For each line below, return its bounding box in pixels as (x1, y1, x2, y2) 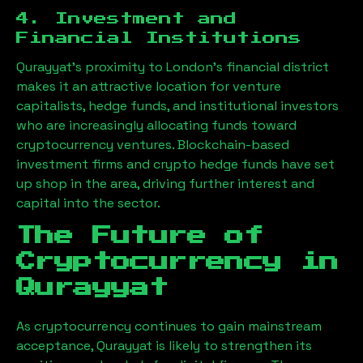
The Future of (16, 225, 263, 246)
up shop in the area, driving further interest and (16, 174, 314, 192)
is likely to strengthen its (156, 336, 312, 354)
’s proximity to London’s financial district (72, 58, 329, 75)
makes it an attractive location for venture (16, 77, 281, 95)
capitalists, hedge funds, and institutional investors (16, 96, 339, 114)
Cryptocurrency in (16, 251, 339, 271)
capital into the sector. (16, 194, 160, 211)
